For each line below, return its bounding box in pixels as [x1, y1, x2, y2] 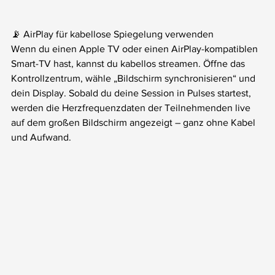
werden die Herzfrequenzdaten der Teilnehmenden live [11, 103, 253, 114]
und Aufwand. [11, 132, 71, 143]
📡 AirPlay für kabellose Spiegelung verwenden [11, 29, 214, 40]
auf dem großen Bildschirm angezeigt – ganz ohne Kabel [11, 117, 258, 128]
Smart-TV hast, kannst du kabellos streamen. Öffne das [11, 58, 247, 69]
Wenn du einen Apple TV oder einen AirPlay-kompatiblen [11, 44, 260, 55]
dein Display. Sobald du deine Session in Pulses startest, [11, 88, 254, 99]
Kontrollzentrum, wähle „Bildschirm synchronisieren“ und [11, 73, 258, 84]
